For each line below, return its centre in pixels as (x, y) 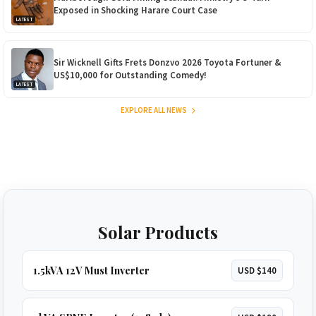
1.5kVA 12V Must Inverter (91, 270)
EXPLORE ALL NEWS (154, 110)
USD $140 (257, 270)
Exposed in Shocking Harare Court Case (135, 10)
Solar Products (158, 232)
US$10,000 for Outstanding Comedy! (130, 75)
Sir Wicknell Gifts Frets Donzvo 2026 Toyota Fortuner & (167, 62)
